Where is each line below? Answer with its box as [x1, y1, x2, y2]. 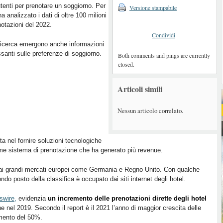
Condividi [152, 31, 175, 39]
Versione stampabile [129, 3, 177, 11]
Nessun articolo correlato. [117, 106, 183, 115]
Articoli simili [117, 83, 162, 95]
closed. [118, 60, 134, 68]
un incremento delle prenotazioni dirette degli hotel [48, 195, 207, 202]
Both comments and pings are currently [118, 51, 210, 59]
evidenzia [16, 195, 48, 202]
